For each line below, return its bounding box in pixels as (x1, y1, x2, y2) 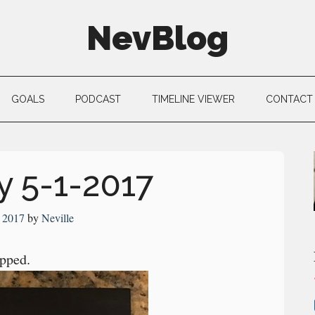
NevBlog (86, 18, 229, 58)
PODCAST (75, 94, 121, 105)
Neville (41, 210, 74, 225)
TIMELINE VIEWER (151, 94, 235, 105)
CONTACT (265, 94, 313, 105)
